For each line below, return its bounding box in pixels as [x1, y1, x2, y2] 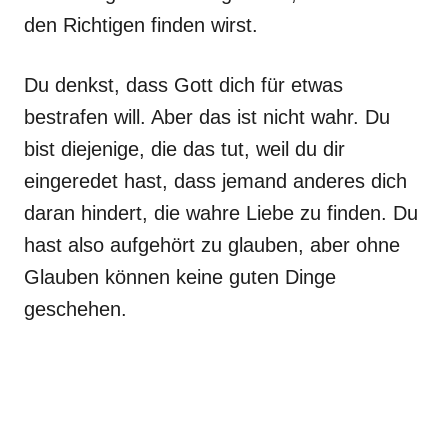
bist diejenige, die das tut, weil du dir [24, 138, 345, 160]
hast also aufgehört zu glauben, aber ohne [24, 234, 400, 256]
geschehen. [24, 298, 127, 320]
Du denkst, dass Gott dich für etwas [24, 74, 343, 96]
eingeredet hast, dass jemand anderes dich [24, 170, 407, 192]
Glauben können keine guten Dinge [24, 266, 336, 288]
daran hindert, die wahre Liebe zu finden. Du [24, 202, 418, 224]
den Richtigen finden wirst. [24, 14, 258, 36]
